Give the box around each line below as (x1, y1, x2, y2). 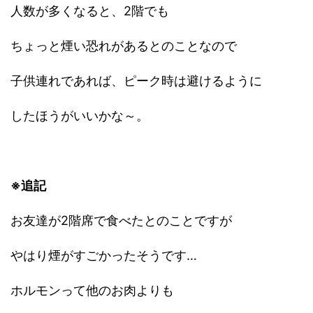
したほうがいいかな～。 (10, 108, 149, 123)
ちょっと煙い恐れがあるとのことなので (10, 38, 237, 53)
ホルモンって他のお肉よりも (10, 282, 174, 298)
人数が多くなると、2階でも (10, 3, 169, 18)
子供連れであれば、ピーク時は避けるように (10, 73, 262, 88)
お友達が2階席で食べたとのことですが (10, 212, 232, 228)
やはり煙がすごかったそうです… (10, 247, 197, 263)
